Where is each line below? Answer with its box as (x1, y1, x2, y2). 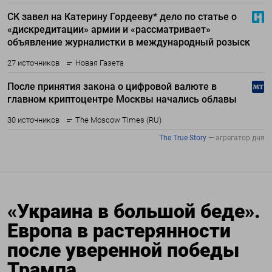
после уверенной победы (7, 239, 239, 262)
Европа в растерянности (7, 219, 231, 243)
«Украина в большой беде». (7, 200, 260, 223)
